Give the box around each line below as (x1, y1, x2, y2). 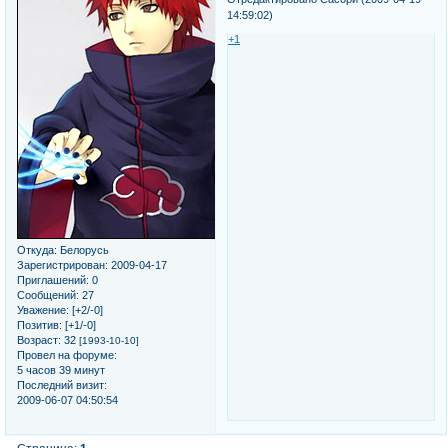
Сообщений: (17, 289, 79, 302)
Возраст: (17, 334, 61, 347)
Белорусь (57, 244, 109, 257)
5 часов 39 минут (17, 364, 105, 377)
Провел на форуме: (17, 349, 117, 362)
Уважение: (17, 304, 69, 317)
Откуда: (17, 244, 57, 257)
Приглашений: (17, 274, 89, 287)
